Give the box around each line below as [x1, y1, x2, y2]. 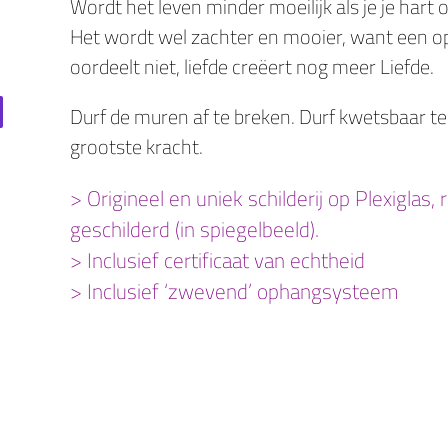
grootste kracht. [70, 131, 203, 163]
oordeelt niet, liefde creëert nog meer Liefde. [70, 51, 434, 83]
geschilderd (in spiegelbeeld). [70, 213, 319, 246]
